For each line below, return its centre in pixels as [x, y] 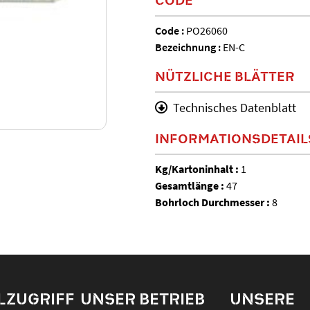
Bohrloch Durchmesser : [213, 202]
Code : [171, 30]
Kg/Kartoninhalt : [198, 168]
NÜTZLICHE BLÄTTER [225, 75]
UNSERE [262, 298]
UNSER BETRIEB [143, 298]
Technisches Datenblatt [235, 107]
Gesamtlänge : [191, 185]
